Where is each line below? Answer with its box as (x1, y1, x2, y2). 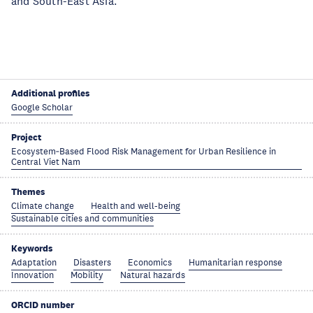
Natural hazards (120, 270, 185, 281)
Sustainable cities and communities (11, 213, 154, 224)
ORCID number (11, 299, 74, 311)
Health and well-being (91, 201, 180, 212)
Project (11, 131, 41, 143)
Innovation (11, 270, 54, 281)
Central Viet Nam (11, 156, 80, 168)
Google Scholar (11, 102, 73, 113)
